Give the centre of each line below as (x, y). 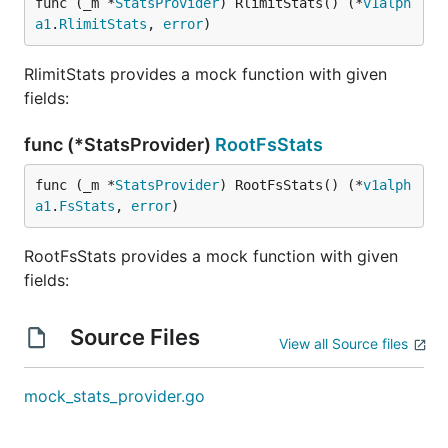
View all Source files (343, 343)
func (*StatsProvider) (119, 144)
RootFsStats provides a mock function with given (211, 256)
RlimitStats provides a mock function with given (205, 74)
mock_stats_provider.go (114, 396)
